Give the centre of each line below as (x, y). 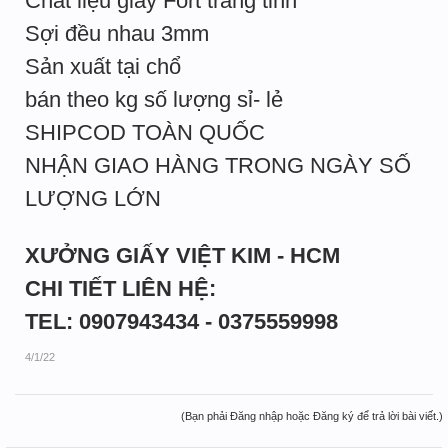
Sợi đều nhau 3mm (117, 33)
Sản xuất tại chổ (103, 66)
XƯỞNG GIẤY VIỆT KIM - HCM (182, 255)
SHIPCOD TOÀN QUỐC (145, 132)
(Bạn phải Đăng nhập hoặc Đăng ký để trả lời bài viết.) (312, 416)
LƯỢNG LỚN (93, 198)
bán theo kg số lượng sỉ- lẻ (154, 99)
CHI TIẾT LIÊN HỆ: (120, 288)
